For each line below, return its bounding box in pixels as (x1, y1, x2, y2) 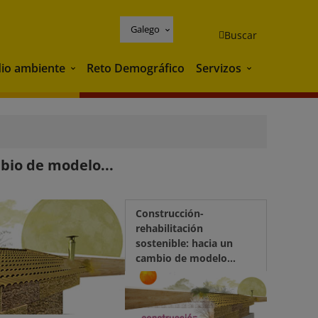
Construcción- (136, 207, 204, 220)
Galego (131, 22, 160, 35)
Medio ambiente (67, 61, 155, 77)
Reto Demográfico (87, 60, 185, 76)
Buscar (224, 28, 257, 42)
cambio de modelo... (136, 251, 236, 265)
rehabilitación (136, 221, 203, 235)
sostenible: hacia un (136, 236, 233, 250)
